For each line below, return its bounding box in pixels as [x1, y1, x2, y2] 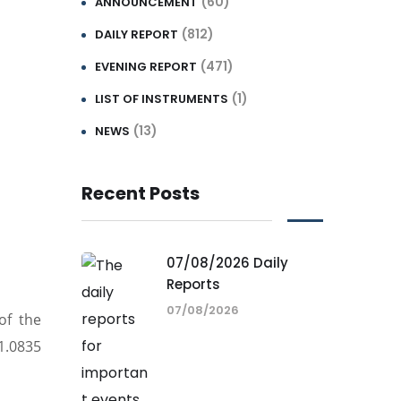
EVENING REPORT [95, 58, 197, 76]
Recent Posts [81, 181, 200, 207]
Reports [166, 275, 220, 294]
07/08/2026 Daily [166, 253, 288, 273]
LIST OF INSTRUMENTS [95, 90, 228, 108]
